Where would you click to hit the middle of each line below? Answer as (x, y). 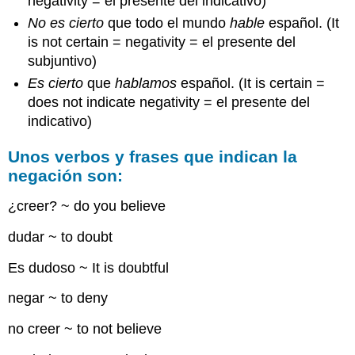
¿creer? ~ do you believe (87, 206)
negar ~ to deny (58, 298)
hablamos (146, 84)
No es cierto (66, 23)
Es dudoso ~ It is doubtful (89, 267)
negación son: (66, 176)
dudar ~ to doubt (61, 237)
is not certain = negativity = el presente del (162, 42)
